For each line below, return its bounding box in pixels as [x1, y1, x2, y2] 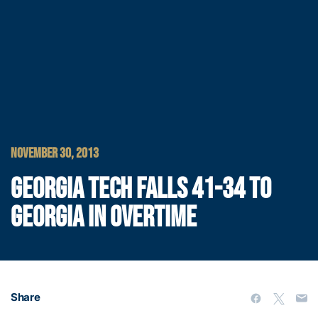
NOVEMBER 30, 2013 [11, 145, 99, 162]
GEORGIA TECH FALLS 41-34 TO [11, 172, 271, 207]
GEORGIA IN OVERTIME [11, 201, 197, 235]
